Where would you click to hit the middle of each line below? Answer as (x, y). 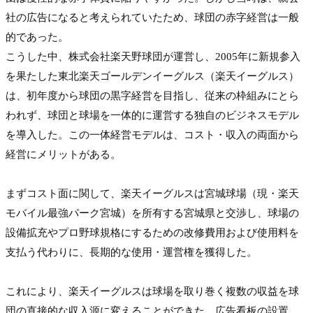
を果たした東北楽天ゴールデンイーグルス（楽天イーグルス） (152, 76)
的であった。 (37, 37)
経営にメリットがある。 (63, 154)
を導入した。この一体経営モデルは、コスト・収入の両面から (152, 135)
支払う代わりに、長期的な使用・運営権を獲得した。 (131, 252)
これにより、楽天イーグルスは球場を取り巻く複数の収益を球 (152, 291)
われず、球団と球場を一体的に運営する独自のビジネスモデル (152, 115)
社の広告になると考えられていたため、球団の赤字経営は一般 (152, 17)
